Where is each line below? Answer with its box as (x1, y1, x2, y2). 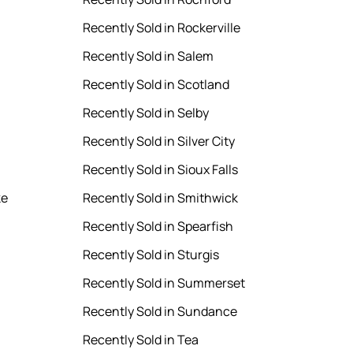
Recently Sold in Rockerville (83, 19, 241, 37)
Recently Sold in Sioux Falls (83, 161, 239, 179)
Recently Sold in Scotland (83, 76, 230, 94)
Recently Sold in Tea (83, 331, 199, 349)
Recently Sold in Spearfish (83, 217, 234, 236)
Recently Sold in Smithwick (83, 189, 239, 207)
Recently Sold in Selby (83, 104, 210, 122)
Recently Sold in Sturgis (83, 246, 220, 264)
